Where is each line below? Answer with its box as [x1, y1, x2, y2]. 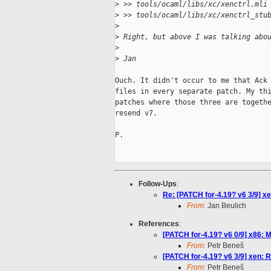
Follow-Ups [139, 180, 177, 189]
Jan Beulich [206, 201, 246, 211]
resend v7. [115, 109, 157, 118]
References [139, 220, 179, 229]
